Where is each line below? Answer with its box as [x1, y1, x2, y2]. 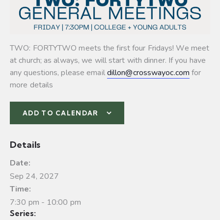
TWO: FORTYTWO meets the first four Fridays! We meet [10, 42, 210, 54]
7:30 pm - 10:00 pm [10, 196, 81, 208]
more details [10, 79, 54, 90]
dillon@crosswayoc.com [107, 67, 190, 78]
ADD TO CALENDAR [23, 109, 99, 117]
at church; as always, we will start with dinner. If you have [10, 55, 206, 66]
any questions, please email [10, 67, 107, 78]
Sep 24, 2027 [10, 170, 59, 182]
